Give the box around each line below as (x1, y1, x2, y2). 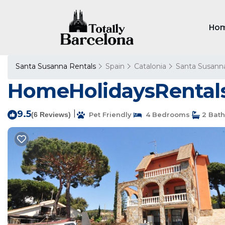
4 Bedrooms (142, 110, 190, 119)
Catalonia (134, 62, 166, 71)
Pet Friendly (85, 110, 132, 119)
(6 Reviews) (31, 110, 71, 119)
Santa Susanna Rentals (16, 62, 98, 71)
